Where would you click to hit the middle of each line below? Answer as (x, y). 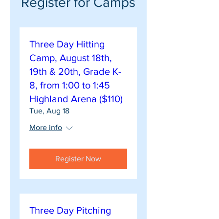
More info (46, 127)
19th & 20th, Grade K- (75, 71)
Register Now (78, 159)
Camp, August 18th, (71, 58)
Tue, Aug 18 (49, 111)
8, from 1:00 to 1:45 (70, 85)
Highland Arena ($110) (76, 99)
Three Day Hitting (67, 44)
